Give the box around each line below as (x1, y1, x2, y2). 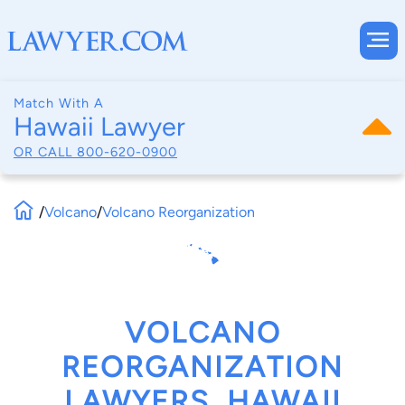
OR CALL (14, 143, 77, 160)
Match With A (14, 95, 104, 111)
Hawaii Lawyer (14, 111, 185, 142)
